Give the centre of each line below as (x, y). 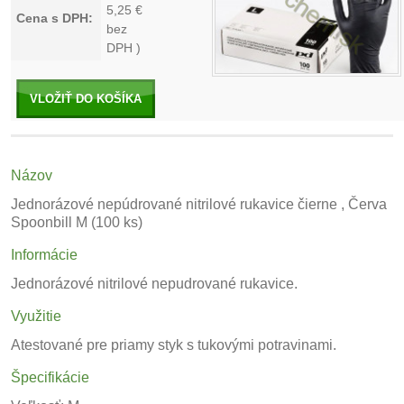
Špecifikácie (50, 377)
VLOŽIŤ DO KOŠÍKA (86, 99)
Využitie (36, 316)
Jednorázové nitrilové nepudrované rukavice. (154, 284)
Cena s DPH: (55, 18)
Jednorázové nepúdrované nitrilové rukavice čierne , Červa (199, 204)
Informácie (44, 255)
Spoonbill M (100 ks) (77, 222)
